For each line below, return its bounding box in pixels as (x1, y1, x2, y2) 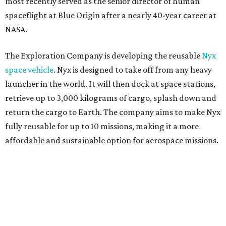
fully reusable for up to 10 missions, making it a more (5, 121, 199, 132)
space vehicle (5, 65, 53, 75)
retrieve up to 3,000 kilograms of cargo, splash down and (5, 93, 216, 103)
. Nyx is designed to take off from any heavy (53, 65, 212, 75)
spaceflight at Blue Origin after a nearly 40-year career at (5, 10, 216, 21)
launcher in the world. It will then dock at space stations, (5, 79, 215, 89)
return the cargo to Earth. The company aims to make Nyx (5, 107, 220, 118)
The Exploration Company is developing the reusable (5, 50, 202, 61)
